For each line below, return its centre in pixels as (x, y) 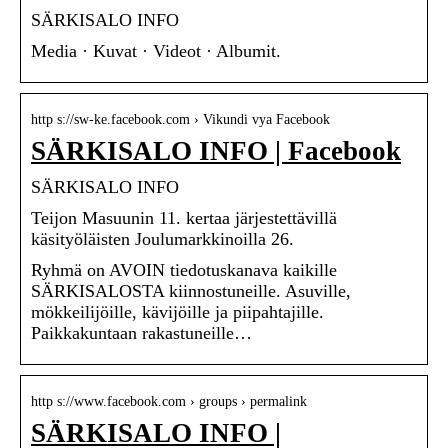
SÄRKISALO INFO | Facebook (216, 151)
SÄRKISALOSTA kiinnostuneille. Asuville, (191, 291)
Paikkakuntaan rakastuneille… (141, 333)
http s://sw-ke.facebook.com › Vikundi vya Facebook (180, 120)
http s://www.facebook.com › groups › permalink (169, 402)
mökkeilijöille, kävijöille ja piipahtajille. (177, 312)
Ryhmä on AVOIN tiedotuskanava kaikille (184, 270)
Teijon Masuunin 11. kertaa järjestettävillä (184, 218)
